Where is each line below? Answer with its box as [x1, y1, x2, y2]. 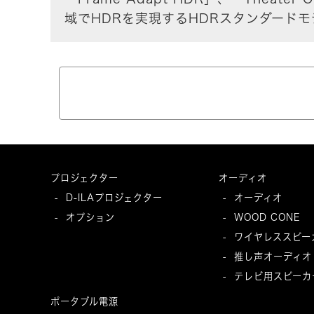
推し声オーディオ [234, 251, 312, 263]
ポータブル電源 [50, 296, 118, 308]
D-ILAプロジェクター [66, 192, 163, 204]
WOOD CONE [234, 212, 300, 224]
